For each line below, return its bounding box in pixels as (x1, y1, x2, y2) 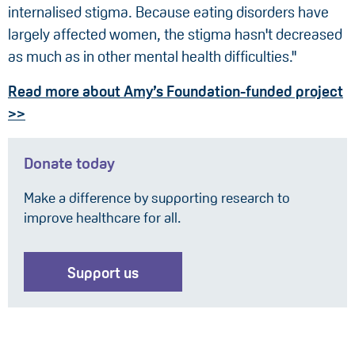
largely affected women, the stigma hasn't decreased (8, 26, 342, 44)
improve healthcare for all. (24, 210, 181, 227)
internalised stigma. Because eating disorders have (8, 4, 329, 21)
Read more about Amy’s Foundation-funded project (8, 83, 343, 101)
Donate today (24, 155, 115, 173)
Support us (67, 265, 139, 282)
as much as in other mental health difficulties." (8, 48, 296, 66)
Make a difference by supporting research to (24, 190, 290, 207)
